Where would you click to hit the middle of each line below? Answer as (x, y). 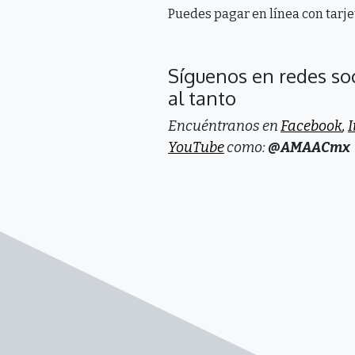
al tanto (202, 98)
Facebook (311, 126)
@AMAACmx (309, 148)
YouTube (196, 148)
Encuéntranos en (224, 126)
